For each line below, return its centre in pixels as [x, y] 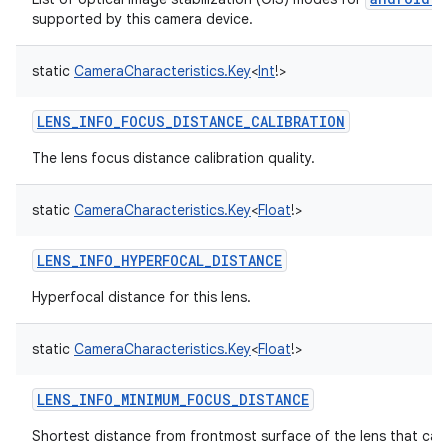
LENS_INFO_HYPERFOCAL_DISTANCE [159, 260]
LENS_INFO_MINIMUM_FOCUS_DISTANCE [173, 399]
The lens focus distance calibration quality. [173, 158]
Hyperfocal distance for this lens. [141, 297]
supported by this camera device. [142, 19]
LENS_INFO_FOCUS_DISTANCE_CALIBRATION [191, 121]
